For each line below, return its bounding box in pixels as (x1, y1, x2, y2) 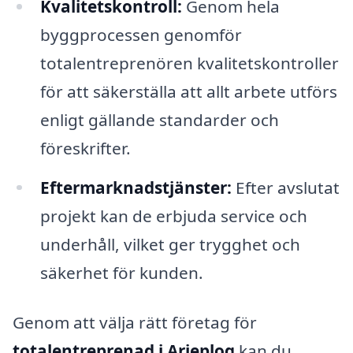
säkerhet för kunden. (39, 261, 203, 284)
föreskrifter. (39, 136, 131, 159)
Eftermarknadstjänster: (39, 176, 232, 199)
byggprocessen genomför (39, 23, 242, 46)
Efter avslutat (231, 176, 340, 199)
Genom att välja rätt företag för (13, 311, 257, 334)
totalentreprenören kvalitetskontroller (39, 51, 339, 74)
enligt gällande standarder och (39, 108, 279, 131)
